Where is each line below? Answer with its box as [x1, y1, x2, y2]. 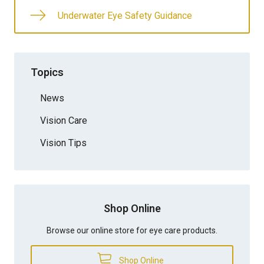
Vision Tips [40, 137, 87, 148]
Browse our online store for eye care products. [47, 225, 217, 235]
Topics [31, 65, 64, 78]
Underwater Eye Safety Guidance [58, 10, 192, 21]
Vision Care [40, 114, 87, 126]
